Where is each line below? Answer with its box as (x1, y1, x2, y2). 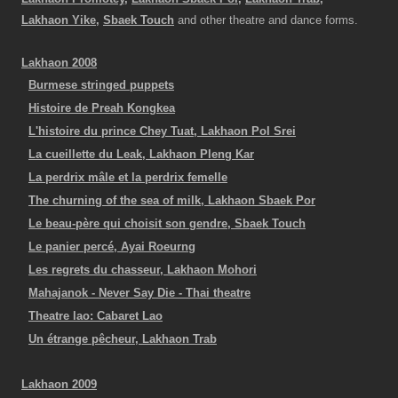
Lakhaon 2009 (21, 377, 97, 391)
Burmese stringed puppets (28, 77, 174, 92)
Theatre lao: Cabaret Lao (28, 308, 163, 322)
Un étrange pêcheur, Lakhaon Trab (28, 331, 217, 346)
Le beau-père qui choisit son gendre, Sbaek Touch (28, 216, 306, 230)
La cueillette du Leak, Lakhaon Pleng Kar (28, 147, 254, 161)
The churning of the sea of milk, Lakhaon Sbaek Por (28, 193, 315, 207)
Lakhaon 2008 (21, 55, 97, 69)
